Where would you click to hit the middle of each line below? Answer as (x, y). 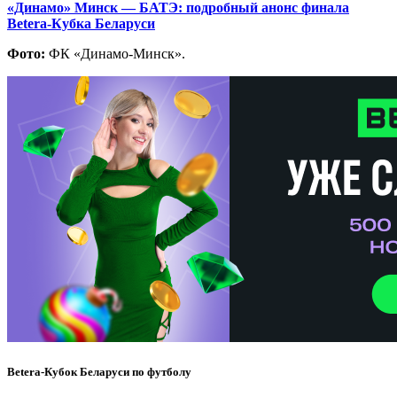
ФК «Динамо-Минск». (115, 53)
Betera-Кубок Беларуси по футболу (99, 372)
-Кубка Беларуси (101, 23)
